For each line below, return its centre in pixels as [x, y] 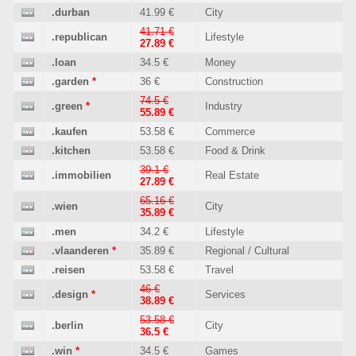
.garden [70, 81]
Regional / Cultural [247, 251]
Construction [234, 81]
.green [67, 106]
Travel [219, 270]
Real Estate [232, 175]
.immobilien [81, 175]
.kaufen [70, 132]
